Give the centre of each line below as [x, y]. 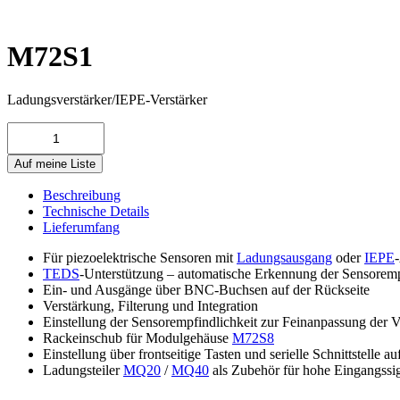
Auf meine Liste [55, 164]
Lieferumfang [81, 228]
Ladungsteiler [83, 371]
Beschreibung [82, 196]
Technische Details [96, 212]
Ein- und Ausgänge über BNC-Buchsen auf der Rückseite [206, 290]
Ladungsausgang [284, 258]
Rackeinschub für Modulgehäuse [137, 338]
